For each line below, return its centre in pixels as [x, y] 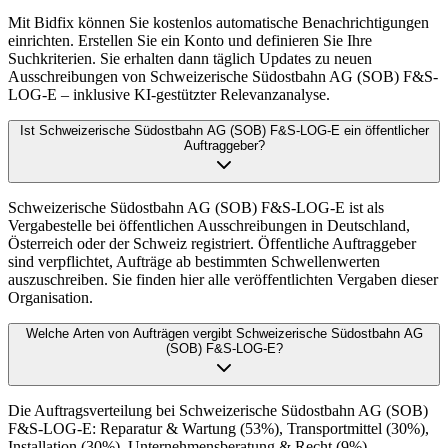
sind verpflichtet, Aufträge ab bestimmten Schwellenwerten [194, 262]
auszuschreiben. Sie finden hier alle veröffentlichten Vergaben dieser [223, 280]
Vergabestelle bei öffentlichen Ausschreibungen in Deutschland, [209, 226]
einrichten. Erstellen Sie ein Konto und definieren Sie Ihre [190, 41]
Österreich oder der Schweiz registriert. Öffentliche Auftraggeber [212, 244]
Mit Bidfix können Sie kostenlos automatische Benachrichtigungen [218, 23]
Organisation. [50, 298]
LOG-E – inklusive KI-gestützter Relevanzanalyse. [169, 95]
